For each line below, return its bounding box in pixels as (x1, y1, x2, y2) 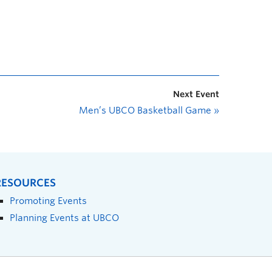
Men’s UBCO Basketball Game (79, 104, 214, 116)
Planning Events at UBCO (10, 212, 119, 223)
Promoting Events (10, 195, 87, 206)
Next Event (173, 89, 219, 99)
